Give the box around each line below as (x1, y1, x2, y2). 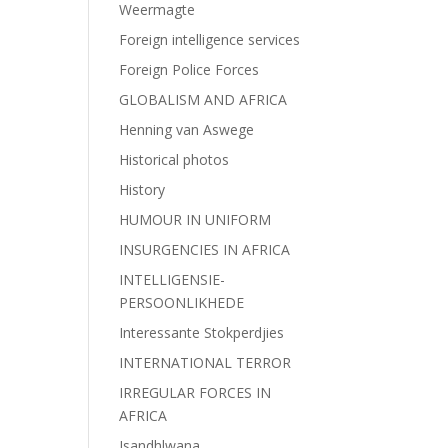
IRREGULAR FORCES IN (119, 383, 272, 402)
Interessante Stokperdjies (119, 323, 285, 342)
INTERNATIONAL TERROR (119, 353, 292, 372)
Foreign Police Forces (119, 60, 260, 79)
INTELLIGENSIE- (119, 270, 226, 289)
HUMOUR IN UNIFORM (119, 210, 272, 229)
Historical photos (119, 150, 230, 169)
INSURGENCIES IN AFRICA (119, 240, 291, 259)
